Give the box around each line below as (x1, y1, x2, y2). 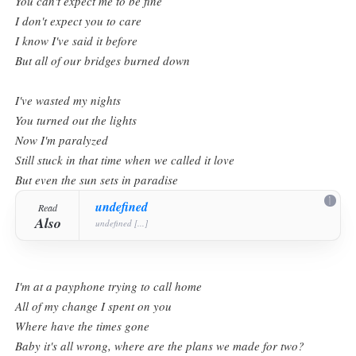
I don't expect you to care (15, 13, 142, 29)
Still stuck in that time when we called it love (15, 152, 235, 168)
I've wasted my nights (15, 92, 122, 109)
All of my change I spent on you (15, 298, 172, 315)
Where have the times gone (15, 318, 150, 335)
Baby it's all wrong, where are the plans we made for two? (15, 338, 305, 354)
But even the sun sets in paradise (15, 172, 179, 188)
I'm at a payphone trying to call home (15, 278, 203, 295)
